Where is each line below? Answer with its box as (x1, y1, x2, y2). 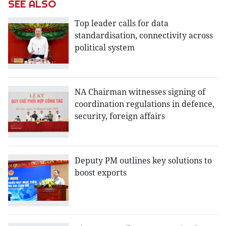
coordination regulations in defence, (75, 98, 214, 110)
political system (75, 42, 135, 53)
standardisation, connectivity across (75, 30, 213, 41)
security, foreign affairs (75, 110, 165, 122)
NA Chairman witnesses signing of (75, 86, 205, 98)
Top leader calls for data (75, 18, 168, 29)
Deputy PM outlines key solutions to (75, 155, 212, 166)
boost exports (75, 167, 127, 179)
